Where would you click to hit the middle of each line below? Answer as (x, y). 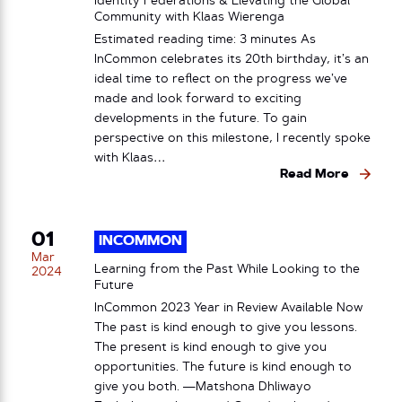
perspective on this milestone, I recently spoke (232, 138)
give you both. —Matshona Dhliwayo (203, 387)
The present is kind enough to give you (210, 347)
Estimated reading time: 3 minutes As (205, 39)
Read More (315, 174)
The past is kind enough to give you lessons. (226, 328)
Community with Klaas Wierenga (189, 17)
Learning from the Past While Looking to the (227, 270)
